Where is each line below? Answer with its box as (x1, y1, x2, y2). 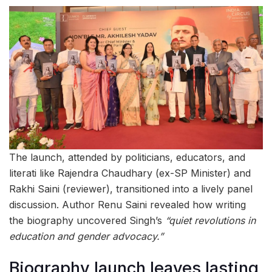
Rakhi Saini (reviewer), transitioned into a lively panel (9, 182, 253, 195)
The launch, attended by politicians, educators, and (9, 151, 245, 163)
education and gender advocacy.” (9, 229, 163, 242)
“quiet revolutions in (165, 214, 256, 226)
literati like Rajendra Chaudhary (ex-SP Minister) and (9, 166, 251, 179)
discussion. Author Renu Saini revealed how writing (9, 198, 246, 211)
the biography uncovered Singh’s (9, 214, 165, 226)
